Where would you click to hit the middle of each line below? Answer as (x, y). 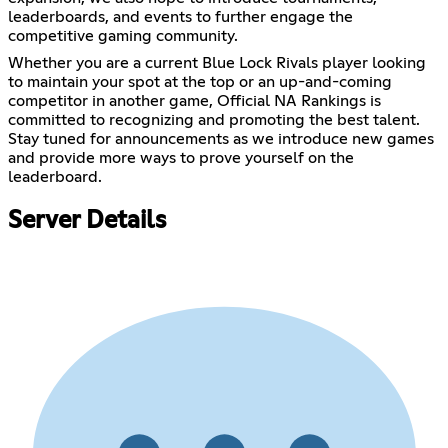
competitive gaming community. (123, 35)
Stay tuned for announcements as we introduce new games (221, 138)
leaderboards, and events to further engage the (180, 16)
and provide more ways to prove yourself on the (181, 157)
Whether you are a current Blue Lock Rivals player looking (217, 62)
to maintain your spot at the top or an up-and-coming (200, 81)
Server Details (87, 220)
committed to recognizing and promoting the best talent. (214, 119)
